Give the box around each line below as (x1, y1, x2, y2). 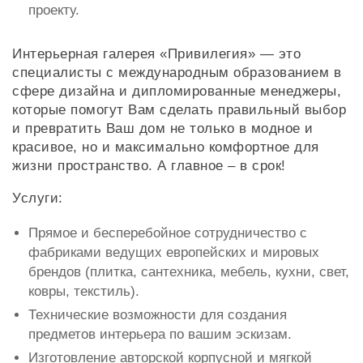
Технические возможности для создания (28, 307, 287, 323)
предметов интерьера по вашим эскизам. (28, 327, 292, 343)
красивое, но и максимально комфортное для (12, 139, 319, 156)
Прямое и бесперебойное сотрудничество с (28, 225, 307, 241)
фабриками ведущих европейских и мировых (28, 245, 319, 261)
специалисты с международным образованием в (12, 65, 341, 81)
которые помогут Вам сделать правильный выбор (12, 102, 346, 118)
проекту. (28, 2, 79, 19)
